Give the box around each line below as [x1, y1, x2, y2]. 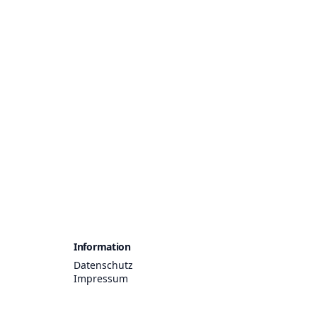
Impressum [74, 271, 128, 285]
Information [74, 239, 131, 253]
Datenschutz [74, 258, 133, 272]
